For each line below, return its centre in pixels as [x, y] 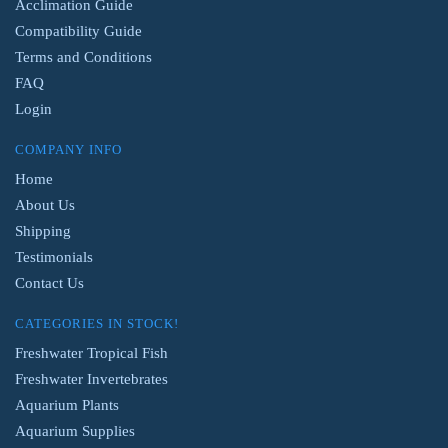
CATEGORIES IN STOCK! [97, 323]
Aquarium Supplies [75, 430]
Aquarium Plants [67, 404]
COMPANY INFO [68, 149]
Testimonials [54, 256]
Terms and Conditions [83, 56]
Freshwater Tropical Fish [91, 352]
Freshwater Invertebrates [91, 378]
